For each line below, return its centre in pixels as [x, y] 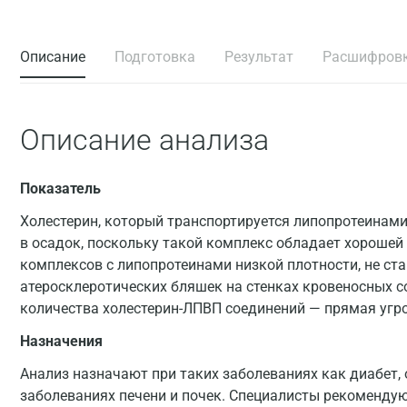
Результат [259, 57]
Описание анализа [144, 140]
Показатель [60, 189]
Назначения [61, 341]
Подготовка [155, 57]
